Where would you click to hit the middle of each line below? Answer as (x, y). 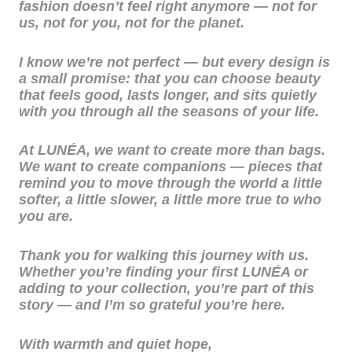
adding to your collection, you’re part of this (167, 289)
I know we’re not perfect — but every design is (174, 62)
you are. (46, 216)
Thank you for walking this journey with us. (164, 256)
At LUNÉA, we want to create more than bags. (172, 150)
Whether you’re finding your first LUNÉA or (163, 272)
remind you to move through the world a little (170, 183)
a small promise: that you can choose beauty (170, 78)
